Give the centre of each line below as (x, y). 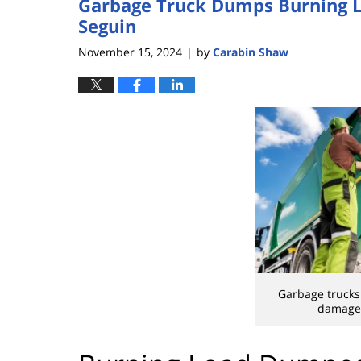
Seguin (107, 26)
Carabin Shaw (251, 52)
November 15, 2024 (130, 52)
